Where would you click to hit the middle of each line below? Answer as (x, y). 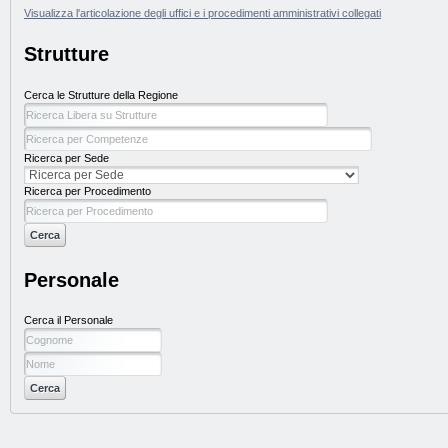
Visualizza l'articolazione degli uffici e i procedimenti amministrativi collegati (202, 13)
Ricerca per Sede (66, 157)
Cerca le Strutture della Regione (101, 94)
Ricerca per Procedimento (87, 190)
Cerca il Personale (68, 320)
